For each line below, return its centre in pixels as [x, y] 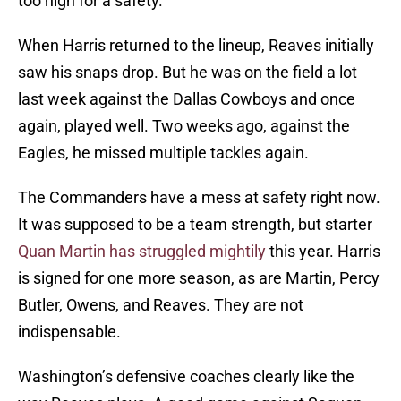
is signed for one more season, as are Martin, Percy [199, 278]
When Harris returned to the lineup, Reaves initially [196, 46]
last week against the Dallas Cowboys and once [187, 99]
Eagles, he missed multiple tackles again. [163, 153]
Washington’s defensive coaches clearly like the [186, 377]
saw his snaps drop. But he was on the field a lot [188, 73]
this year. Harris [323, 252]
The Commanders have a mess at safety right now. [199, 198]
